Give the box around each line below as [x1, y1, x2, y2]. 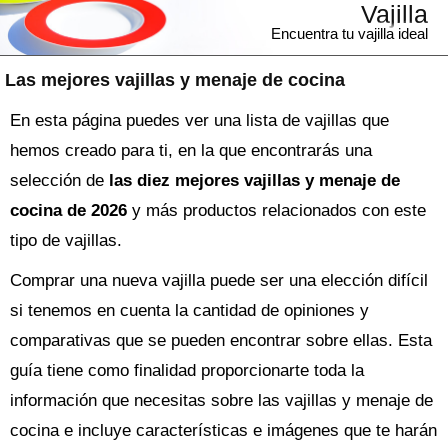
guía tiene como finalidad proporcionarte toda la [10, 361, 364, 380]
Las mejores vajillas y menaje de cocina [5, 70, 345, 90]
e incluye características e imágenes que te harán [59, 421, 437, 440]
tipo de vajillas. [10, 231, 122, 250]
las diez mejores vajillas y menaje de [109, 171, 400, 190]
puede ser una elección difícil [205, 271, 428, 290]
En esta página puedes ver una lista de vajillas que [10, 111, 389, 130]
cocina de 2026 [10, 201, 127, 220]
